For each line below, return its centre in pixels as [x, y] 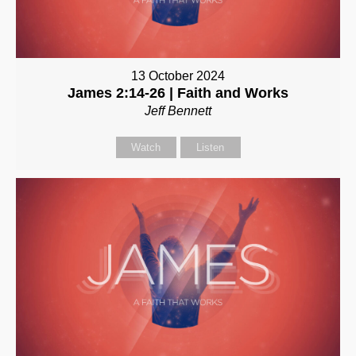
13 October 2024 [178, 75]
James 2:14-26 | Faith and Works [178, 93]
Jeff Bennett [178, 110]
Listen [210, 147]
